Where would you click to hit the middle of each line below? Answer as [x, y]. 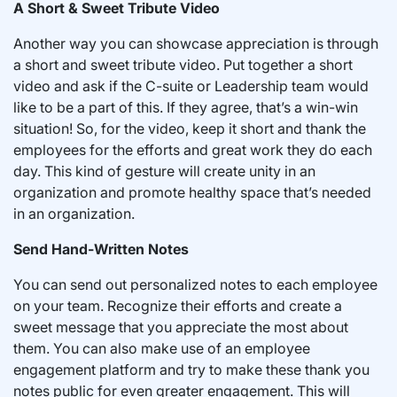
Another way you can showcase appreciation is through [196, 43]
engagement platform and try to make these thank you [191, 370]
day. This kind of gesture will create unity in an [164, 171]
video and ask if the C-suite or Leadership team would [191, 86]
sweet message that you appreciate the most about [181, 327]
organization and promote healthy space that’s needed [192, 192]
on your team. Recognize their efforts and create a [178, 306]
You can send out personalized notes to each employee [195, 284]
